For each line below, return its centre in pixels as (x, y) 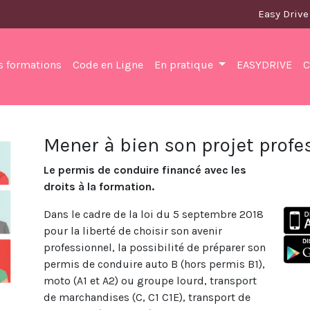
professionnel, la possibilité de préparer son (154, 247)
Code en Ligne (108, 65)
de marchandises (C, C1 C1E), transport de (147, 297)
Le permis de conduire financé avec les (145, 170)
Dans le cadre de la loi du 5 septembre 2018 (153, 214)
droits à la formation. (99, 186)
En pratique (185, 65)
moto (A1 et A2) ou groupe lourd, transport (150, 281)
